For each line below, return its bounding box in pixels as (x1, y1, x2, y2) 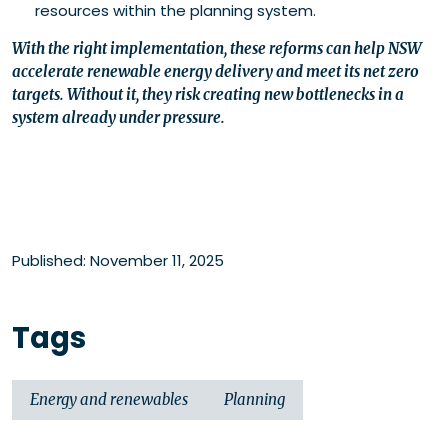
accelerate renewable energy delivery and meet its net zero (12, 62, 419, 82)
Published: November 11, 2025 (12, 250, 224, 272)
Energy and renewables (30, 390, 188, 410)
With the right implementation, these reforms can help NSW (12, 39, 421, 59)
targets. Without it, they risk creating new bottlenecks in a (12, 85, 404, 105)
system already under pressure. (12, 108, 225, 128)
